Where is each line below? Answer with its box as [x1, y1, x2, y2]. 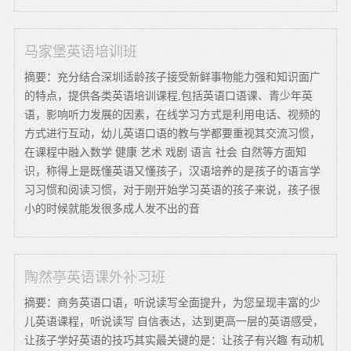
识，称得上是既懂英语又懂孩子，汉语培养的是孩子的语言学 [24, 165, 321, 177]
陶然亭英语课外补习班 [24, 269, 166, 285]
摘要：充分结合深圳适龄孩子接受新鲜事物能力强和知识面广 [24, 71, 321, 83]
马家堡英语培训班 [24, 43, 138, 60]
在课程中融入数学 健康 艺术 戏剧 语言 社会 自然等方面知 [24, 146, 307, 158]
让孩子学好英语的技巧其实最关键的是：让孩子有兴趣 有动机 [24, 334, 324, 346]
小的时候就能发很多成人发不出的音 [24, 202, 201, 215]
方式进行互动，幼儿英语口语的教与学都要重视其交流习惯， [24, 127, 321, 139]
